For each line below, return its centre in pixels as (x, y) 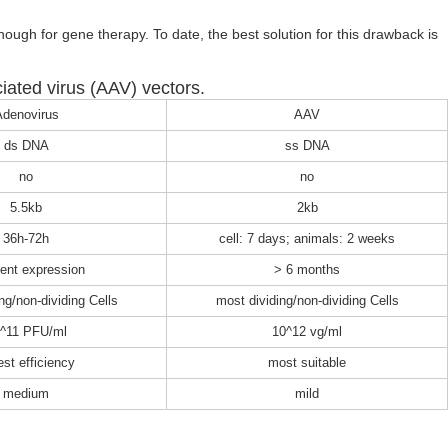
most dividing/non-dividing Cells (307, 301)
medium (26, 394)
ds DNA (26, 146)
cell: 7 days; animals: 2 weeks (307, 239)
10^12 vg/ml (307, 332)
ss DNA (307, 146)
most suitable (307, 363)
